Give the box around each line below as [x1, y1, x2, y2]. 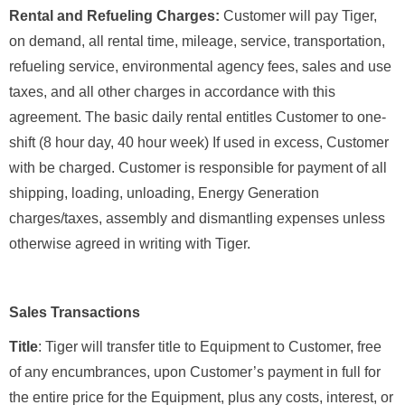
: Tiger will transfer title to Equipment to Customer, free [38, 339, 381, 355]
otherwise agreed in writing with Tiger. [9, 236, 250, 252]
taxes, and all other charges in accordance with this [9, 84, 335, 100]
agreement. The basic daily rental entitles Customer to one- [9, 109, 386, 126]
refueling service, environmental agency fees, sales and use [9, 59, 391, 75]
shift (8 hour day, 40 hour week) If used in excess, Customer [9, 135, 389, 151]
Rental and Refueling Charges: [9, 8, 223, 24]
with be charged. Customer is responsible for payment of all [9, 160, 387, 176]
